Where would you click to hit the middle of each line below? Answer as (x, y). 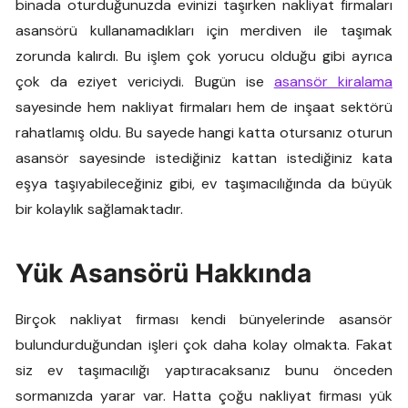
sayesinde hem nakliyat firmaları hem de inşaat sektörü (204, 107)
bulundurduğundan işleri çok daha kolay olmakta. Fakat (204, 345)
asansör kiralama (333, 82)
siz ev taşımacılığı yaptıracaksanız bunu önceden (204, 370)
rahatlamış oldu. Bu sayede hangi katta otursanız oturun (204, 133)
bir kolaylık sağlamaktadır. (100, 209)
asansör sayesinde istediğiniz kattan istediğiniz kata (204, 158)
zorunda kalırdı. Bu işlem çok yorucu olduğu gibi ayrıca (204, 56)
